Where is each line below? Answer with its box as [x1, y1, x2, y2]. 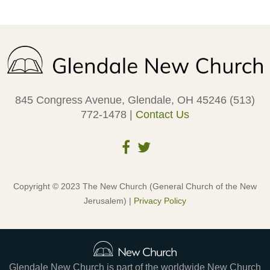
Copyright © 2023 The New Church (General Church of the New [13, 181, 257, 192]
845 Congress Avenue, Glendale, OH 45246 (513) [15, 94, 255, 107]
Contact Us [136, 108, 189, 121]
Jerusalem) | [84, 196, 134, 206]
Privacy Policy [134, 196, 186, 206]
